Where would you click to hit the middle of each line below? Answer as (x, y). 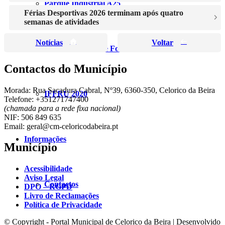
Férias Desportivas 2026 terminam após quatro (104, 13)
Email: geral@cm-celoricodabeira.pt (61, 126)
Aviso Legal (44, 178)
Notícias (49, 42)
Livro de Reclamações (62, 196)
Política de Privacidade (63, 205)
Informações (45, 139)
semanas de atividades (62, 22)
